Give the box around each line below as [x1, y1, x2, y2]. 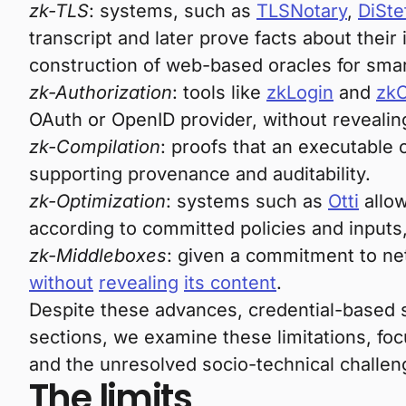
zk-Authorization [29, 82, 172, 103]
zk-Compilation [29, 136, 160, 158]
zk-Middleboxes [29, 245, 167, 266]
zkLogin [266, 82, 333, 103]
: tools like [172, 82, 266, 103]
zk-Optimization [29, 190, 166, 212]
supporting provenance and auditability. [29, 163, 376, 185]
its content [184, 272, 276, 294]
